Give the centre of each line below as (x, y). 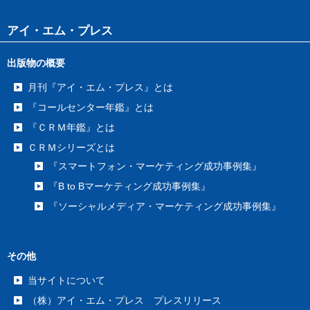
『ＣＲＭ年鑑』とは (71, 128)
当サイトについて (66, 281)
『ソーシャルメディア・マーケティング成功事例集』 (165, 207)
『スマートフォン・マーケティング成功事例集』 (155, 166)
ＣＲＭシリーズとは (71, 148)
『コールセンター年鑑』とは (91, 108)
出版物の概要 (36, 63)
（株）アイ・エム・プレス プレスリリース (125, 301)
